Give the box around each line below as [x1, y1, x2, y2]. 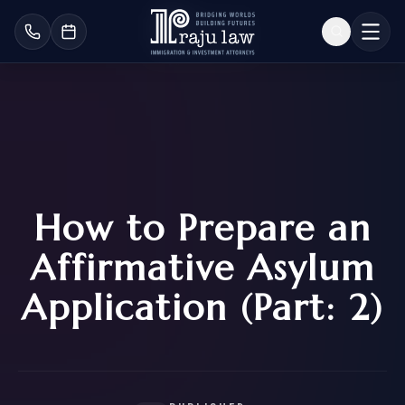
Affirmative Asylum [30, 245, 375, 290]
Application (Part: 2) [22, 285, 383, 330]
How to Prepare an [33, 205, 372, 250]
